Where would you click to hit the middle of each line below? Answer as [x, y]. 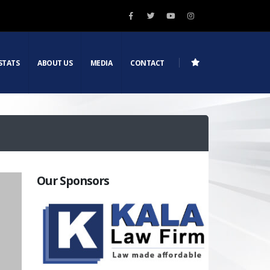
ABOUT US [55, 63]
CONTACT [147, 63]
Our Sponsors [73, 181]
